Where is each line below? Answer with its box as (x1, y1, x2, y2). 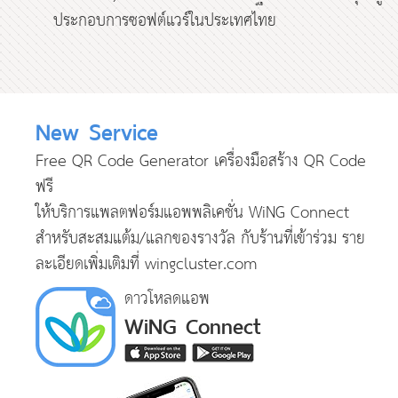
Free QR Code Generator (36, 147, 209, 178)
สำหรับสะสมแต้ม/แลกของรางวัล (36, 224, 235, 255)
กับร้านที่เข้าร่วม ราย (235, 224, 365, 255)
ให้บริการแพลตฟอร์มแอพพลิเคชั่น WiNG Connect (36, 198, 349, 229)
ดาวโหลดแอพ (124, 284, 210, 315)
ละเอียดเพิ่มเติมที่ (36, 250, 145, 281)
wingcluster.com (145, 250, 258, 281)
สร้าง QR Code (268, 147, 366, 178)
